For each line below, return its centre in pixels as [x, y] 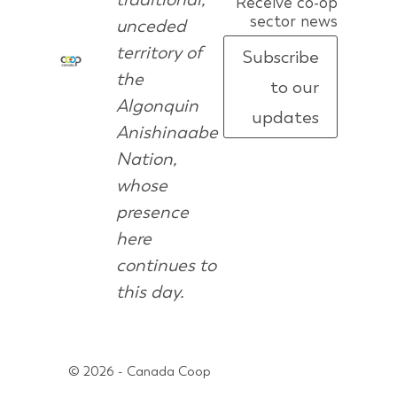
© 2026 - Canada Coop [140, 372]
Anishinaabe [167, 132]
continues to [166, 265]
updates [285, 117]
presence [152, 212]
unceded [151, 26]
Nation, [146, 159]
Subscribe [280, 57]
